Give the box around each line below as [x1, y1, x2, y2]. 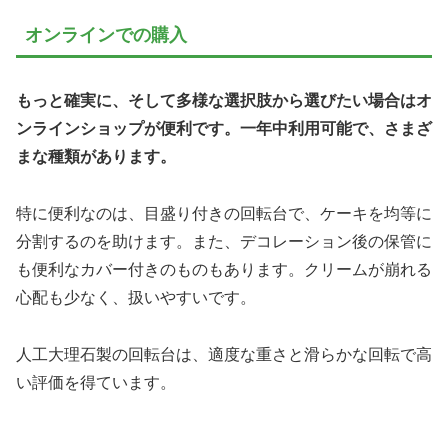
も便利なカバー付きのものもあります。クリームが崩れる [16, 261, 432, 279]
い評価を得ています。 [16, 373, 176, 391]
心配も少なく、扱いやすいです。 [16, 289, 256, 307]
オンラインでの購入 [25, 25, 187, 46]
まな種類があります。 [16, 148, 176, 166]
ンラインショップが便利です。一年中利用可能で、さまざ [16, 120, 432, 138]
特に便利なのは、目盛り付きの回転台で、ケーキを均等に [16, 205, 432, 223]
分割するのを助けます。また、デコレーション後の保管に [16, 233, 432, 251]
